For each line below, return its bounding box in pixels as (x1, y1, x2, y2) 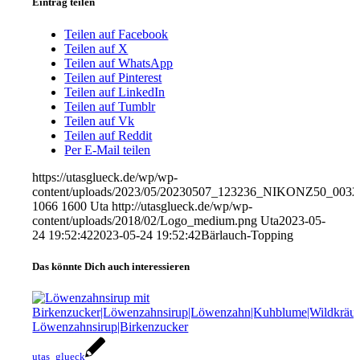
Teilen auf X (64, 41, 129, 55)
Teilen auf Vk (64, 113, 135, 128)
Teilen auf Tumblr (64, 99, 156, 113)
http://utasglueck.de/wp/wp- (112, 198, 253, 213)
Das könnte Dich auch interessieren (32, 260, 190, 272)
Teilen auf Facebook (64, 27, 169, 41)
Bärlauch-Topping (201, 227, 294, 242)
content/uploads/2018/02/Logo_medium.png (32, 213, 258, 227)
